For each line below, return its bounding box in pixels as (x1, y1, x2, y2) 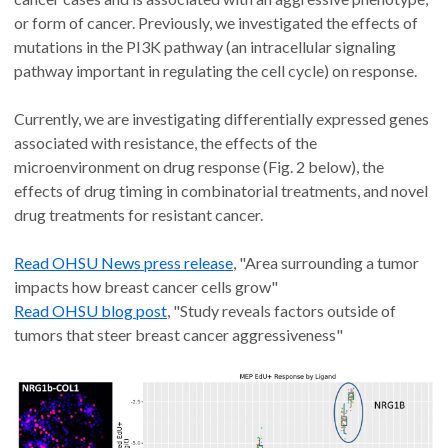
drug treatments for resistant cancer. (14, 205, 263, 225)
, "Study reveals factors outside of (167, 301, 396, 321)
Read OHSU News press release (14, 253, 233, 273)
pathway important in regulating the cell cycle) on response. (14, 61, 417, 81)
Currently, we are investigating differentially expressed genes (14, 109, 429, 129)
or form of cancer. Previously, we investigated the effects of (14, 13, 418, 33)
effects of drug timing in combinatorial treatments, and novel (14, 181, 428, 201)
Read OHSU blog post (14, 301, 167, 321)
